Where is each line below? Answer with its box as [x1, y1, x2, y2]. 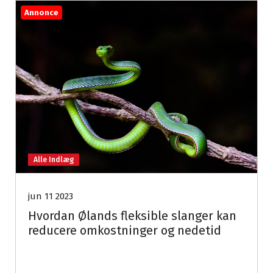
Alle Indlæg [34, 155, 74, 164]
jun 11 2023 [28, 190, 73, 202]
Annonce [24, 8, 58, 17]
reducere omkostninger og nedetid [28, 222, 221, 238]
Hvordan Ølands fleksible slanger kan [28, 208, 236, 223]
